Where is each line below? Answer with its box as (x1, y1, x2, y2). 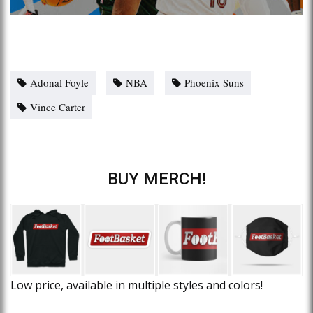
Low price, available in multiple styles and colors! (10, 277, 263, 293)
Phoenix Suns (184, 75, 244, 89)
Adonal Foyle (30, 75, 89, 89)
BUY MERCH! (107, 168, 206, 189)
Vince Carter (30, 99, 85, 114)
